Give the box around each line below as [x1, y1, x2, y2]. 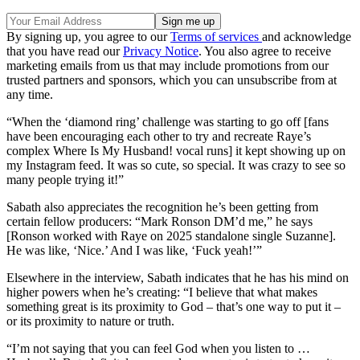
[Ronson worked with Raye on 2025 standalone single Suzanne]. [6, 229, 336, 243]
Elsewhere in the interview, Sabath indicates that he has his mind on [6, 271, 349, 285]
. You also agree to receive [198, 44, 331, 59]
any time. [6, 88, 53, 102]
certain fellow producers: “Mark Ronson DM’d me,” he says [6, 215, 313, 229]
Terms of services [170, 30, 262, 44]
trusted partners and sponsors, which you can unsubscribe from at [6, 73, 337, 88]
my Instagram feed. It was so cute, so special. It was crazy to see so [6, 158, 346, 173]
